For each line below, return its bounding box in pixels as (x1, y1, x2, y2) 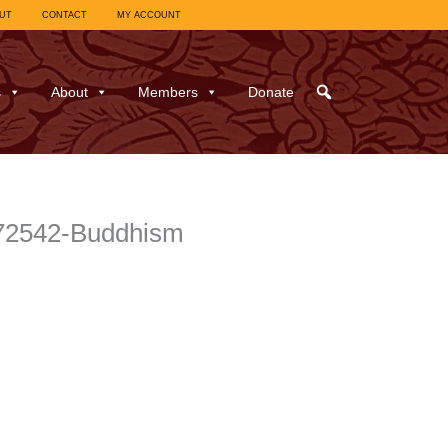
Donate (247, 84, 294, 101)
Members (137, 84, 198, 101)
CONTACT (41, 10, 87, 20)
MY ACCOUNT (116, 10, 181, 20)
